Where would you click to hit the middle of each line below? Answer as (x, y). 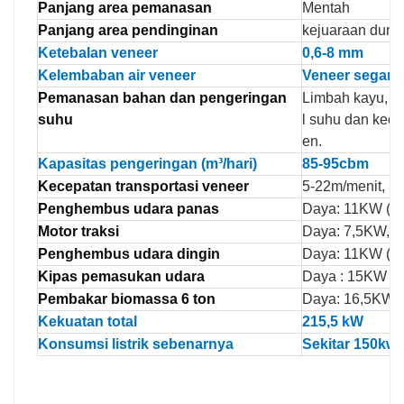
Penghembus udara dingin (129, 254)
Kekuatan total (87, 322)
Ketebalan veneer (98, 53)
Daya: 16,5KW (349, 299)
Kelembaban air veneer (117, 76)
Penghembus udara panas (129, 209)
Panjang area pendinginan (128, 31)
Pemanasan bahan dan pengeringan (162, 98)
